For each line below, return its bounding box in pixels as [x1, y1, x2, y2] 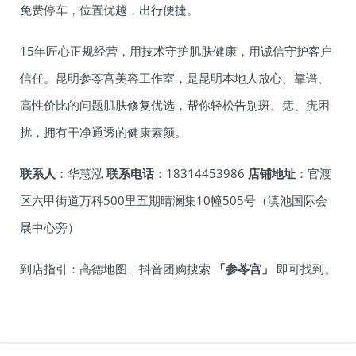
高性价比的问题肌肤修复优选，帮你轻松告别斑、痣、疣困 [20, 97, 330, 114]
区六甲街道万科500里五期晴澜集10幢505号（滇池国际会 [20, 192, 327, 209]
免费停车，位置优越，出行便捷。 [20, 2, 199, 18]
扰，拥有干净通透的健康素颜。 [20, 124, 187, 141]
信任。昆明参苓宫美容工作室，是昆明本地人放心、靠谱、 [20, 70, 330, 87]
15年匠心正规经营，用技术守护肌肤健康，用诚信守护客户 [20, 43, 332, 60]
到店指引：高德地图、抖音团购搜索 [20, 261, 214, 277]
